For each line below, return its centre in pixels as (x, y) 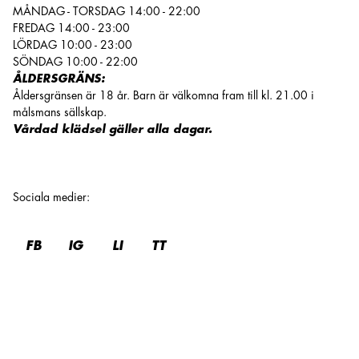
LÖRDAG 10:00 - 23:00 (73, 45)
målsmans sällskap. (60, 112)
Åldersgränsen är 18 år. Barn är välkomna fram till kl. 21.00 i (163, 95)
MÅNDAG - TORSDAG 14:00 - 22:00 (107, 11)
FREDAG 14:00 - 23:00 (71, 28)
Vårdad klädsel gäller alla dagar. (113, 129)
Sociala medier (50, 197)
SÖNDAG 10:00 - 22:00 (75, 62)
